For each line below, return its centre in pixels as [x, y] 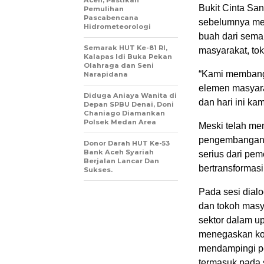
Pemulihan [104, 9]
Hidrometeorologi [117, 27]
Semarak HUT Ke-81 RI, [126, 48]
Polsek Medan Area [120, 122]
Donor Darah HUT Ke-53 [127, 143]
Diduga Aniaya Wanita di [130, 95]
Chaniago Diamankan [124, 113]
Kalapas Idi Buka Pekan [128, 57]
